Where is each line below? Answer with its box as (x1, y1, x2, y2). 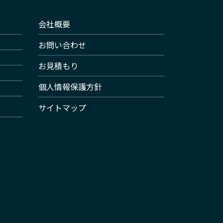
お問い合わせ (38, 38, 86, 51)
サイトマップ (38, 101, 86, 113)
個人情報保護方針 (38, 80, 102, 93)
